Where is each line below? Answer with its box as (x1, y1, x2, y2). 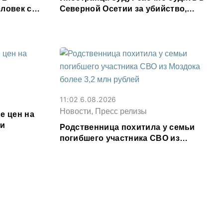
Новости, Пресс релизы (59, 107, 147, 115)
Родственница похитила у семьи (59, 122, 195, 131)
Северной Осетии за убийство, (59, 4, 187, 13)
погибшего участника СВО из (59, 133, 180, 142)
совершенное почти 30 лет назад (59, 15, 196, 24)
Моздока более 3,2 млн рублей (59, 144, 186, 153)
